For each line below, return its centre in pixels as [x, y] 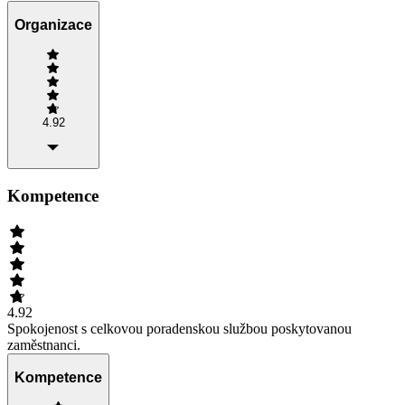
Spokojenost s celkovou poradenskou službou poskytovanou [179, 328]
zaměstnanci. [44, 344]
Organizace [53, 25]
